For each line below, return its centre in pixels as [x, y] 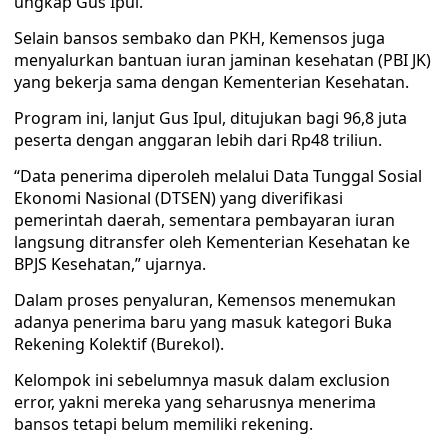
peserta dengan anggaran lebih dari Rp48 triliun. [198, 140]
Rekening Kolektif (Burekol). [119, 344]
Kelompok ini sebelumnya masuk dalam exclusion [202, 380]
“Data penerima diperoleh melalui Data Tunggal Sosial [218, 176]
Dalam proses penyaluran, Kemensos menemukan [205, 300]
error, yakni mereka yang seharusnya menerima [195, 402]
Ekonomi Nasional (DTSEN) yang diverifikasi [178, 198]
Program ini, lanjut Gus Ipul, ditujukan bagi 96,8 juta [210, 118]
